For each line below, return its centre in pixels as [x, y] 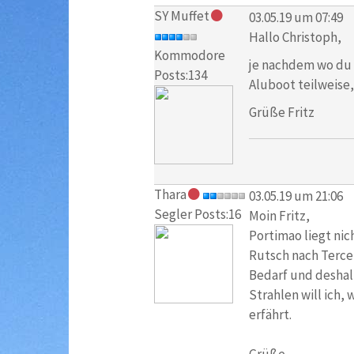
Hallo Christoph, [295, 37]
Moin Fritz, [279, 215]
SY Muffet [181, 16]
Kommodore [189, 56]
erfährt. [270, 314]
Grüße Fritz [281, 112]
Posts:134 [180, 75]
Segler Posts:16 [197, 215]
